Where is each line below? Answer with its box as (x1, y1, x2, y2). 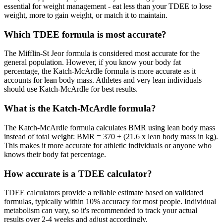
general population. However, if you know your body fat (4, 58, 181, 67)
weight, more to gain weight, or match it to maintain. (4, 10, 167, 19)
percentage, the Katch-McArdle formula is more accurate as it (4, 67, 196, 76)
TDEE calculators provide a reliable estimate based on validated (4, 188, 203, 197)
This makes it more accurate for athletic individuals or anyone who (4, 141, 212, 150)
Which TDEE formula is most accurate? (4, 29, 166, 40)
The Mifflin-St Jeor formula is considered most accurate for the (4, 49, 200, 58)
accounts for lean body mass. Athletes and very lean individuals (4, 76, 202, 85)
